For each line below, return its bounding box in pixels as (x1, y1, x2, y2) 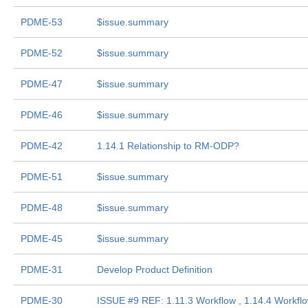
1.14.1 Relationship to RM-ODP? (97, 140, 239, 151)
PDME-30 (21, 295, 63, 306)
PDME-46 (21, 109, 63, 120)
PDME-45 (21, 233, 63, 244)
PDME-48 (21, 202, 63, 213)
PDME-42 (21, 140, 63, 151)
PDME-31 (21, 264, 63, 275)
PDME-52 (21, 47, 63, 58)
